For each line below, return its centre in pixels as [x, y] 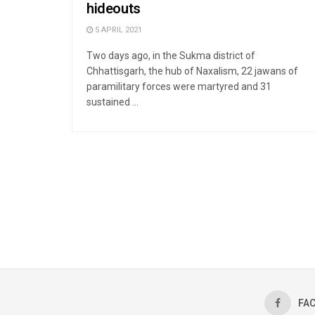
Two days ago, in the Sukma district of [171, 55]
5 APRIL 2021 [117, 30]
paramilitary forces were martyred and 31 [179, 86]
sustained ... [112, 102]
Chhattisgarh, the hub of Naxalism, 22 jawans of [192, 71]
